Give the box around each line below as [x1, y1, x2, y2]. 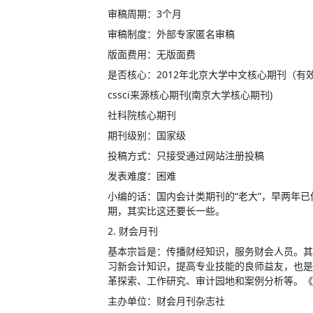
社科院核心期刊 [108, 108, 176, 122]
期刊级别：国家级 [108, 129, 186, 142]
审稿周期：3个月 [108, 7, 182, 20]
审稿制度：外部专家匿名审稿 [108, 27, 235, 41]
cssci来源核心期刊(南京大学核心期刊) [108, 88, 272, 101]
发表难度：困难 [108, 169, 176, 182]
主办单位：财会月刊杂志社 [108, 294, 225, 307]
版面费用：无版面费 [108, 48, 196, 61]
